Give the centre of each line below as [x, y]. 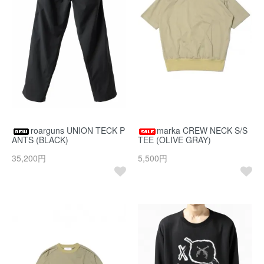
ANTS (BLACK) [40, 140]
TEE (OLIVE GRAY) [174, 140]
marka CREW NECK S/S [202, 131]
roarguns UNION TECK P [78, 131]
